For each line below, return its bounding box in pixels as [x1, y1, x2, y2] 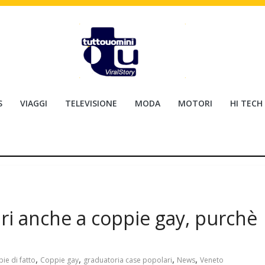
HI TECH [230, 98, 263, 109]
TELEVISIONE [65, 98, 117, 109]
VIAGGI [20, 98, 47, 109]
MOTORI [178, 98, 212, 109]
